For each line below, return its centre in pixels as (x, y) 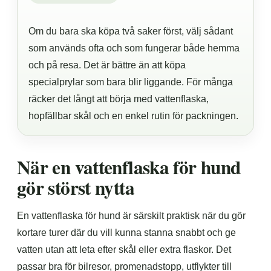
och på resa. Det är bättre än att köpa (107, 65)
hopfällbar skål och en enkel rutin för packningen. (133, 116)
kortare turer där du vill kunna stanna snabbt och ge (126, 233)
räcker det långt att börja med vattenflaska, (119, 99)
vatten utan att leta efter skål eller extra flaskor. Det (124, 250)
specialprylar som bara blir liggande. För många (131, 82)
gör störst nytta (76, 188)
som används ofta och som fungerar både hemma (134, 48)
